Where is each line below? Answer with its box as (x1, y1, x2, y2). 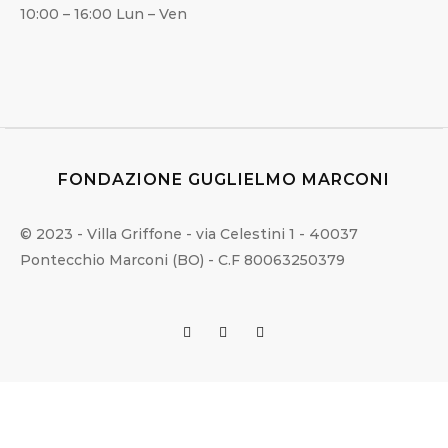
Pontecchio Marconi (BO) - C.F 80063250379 (20, 251, 345, 270)
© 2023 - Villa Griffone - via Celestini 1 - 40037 (20, 225, 358, 244)
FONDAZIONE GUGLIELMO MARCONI (58, 170, 390, 190)
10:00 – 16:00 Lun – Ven (20, 5, 187, 24)
